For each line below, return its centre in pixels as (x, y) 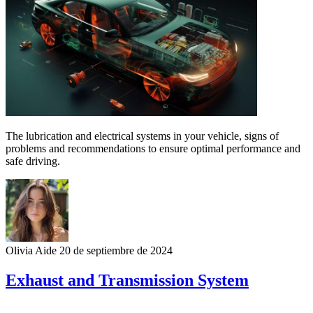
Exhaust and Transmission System (127, 280)
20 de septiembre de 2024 (116, 250)
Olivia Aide (31, 250)
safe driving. (33, 161)
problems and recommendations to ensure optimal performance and (153, 148)
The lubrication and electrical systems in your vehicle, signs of (142, 136)
